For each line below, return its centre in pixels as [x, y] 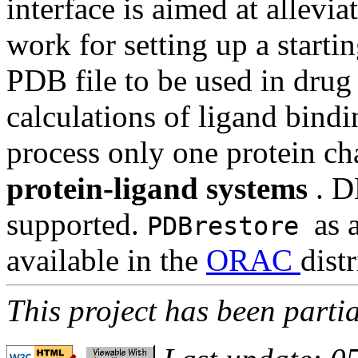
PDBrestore [231, 227]
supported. [77, 225]
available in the [106, 261]
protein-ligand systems [161, 189]
